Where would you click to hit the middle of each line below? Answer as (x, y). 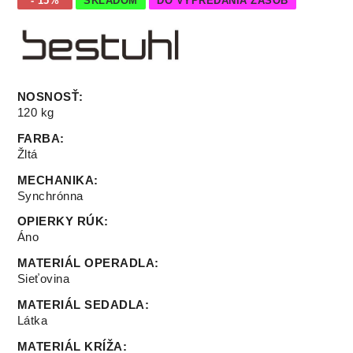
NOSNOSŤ (48, 97)
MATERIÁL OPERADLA (86, 264)
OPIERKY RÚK (61, 222)
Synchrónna (50, 196)
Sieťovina (43, 279)
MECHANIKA (56, 180)
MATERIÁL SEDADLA (81, 305)
